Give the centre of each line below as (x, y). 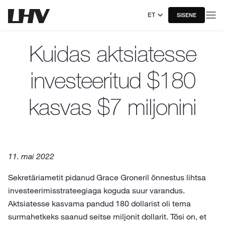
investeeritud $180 (113, 80)
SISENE (187, 15)
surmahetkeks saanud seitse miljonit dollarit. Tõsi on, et (107, 216)
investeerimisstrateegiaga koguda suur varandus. (96, 190)
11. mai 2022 (31, 156)
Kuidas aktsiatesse (113, 53)
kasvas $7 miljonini (113, 107)
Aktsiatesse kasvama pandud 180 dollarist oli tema (99, 203)
